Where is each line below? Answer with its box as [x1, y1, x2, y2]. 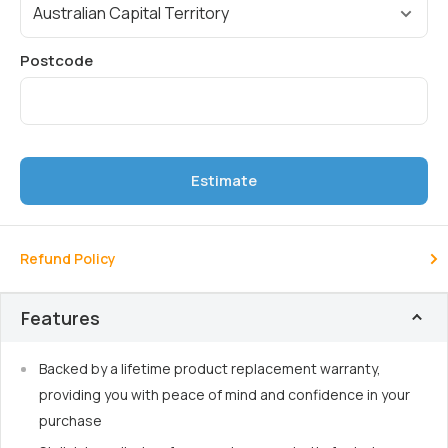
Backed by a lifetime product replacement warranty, [39, 358, 381, 378]
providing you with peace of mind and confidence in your [39, 384, 410, 404]
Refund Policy [20, 248, 116, 268]
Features [21, 305, 100, 330]
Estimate [191, 169, 257, 191]
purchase [39, 410, 102, 430]
